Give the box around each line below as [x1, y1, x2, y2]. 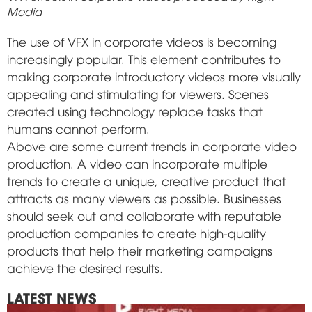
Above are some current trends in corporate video [7, 137, 297, 154]
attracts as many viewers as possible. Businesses [7, 189, 281, 206]
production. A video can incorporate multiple [7, 155, 267, 171]
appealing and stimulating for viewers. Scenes [7, 85, 269, 102]
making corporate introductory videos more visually [7, 68, 301, 84]
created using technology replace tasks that [7, 102, 263, 119]
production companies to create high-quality [7, 224, 266, 241]
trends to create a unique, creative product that [7, 172, 286, 189]
